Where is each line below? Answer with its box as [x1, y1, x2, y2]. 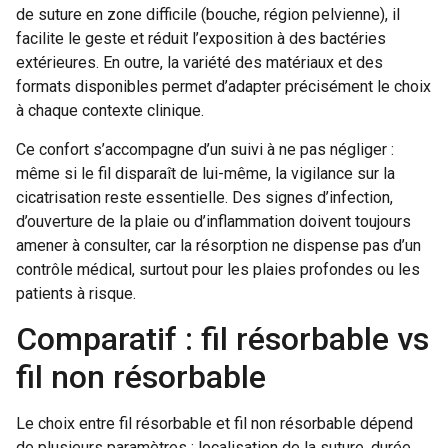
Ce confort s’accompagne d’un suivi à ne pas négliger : [16, 139, 394, 159]
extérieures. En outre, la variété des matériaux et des [16, 53, 383, 73]
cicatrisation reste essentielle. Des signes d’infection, [16, 187, 393, 207]
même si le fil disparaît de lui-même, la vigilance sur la [16, 163, 395, 183]
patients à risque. [16, 283, 136, 303]
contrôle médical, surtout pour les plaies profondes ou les [16, 259, 420, 279]
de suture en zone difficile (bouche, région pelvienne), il [16, 5, 400, 25]
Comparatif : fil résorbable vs [16, 320, 429, 358]
